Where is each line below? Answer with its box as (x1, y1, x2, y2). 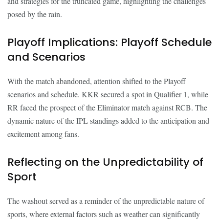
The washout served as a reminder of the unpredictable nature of (7, 196, 204, 206)
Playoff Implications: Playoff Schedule (7, 35, 212, 50)
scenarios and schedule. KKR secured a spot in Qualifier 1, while (7, 89, 208, 99)
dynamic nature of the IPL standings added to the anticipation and (7, 115, 209, 126)
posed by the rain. (7, 9, 62, 19)
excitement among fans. (7, 129, 79, 139)
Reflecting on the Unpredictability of (7, 154, 203, 170)
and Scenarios (7, 49, 86, 65)
